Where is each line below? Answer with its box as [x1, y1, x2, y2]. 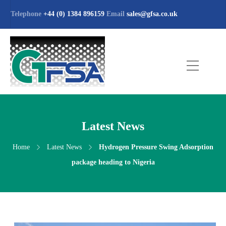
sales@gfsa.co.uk [127, 10, 178, 18]
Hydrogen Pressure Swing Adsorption [99, 143, 213, 151]
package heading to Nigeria [71, 158, 155, 166]
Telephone [11, 10, 41, 18]
